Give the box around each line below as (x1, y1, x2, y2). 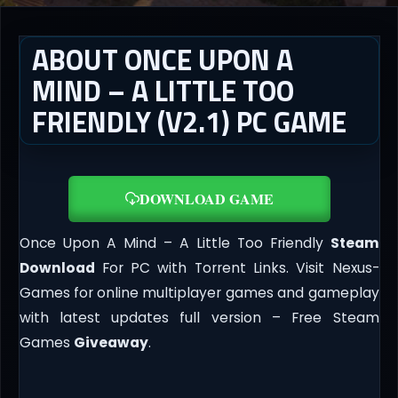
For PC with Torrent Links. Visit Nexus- (94, 259, 379, 278)
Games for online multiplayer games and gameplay (19, 283, 379, 303)
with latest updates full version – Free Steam (19, 308, 379, 328)
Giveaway (73, 333, 148, 353)
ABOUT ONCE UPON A (31, 37, 293, 81)
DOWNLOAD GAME (139, 188, 274, 210)
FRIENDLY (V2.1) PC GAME (31, 99, 346, 143)
